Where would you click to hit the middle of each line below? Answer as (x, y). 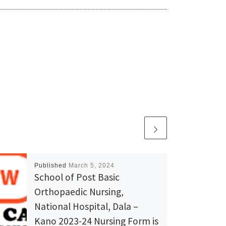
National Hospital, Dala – (86, 206)
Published (51, 165)
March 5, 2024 (91, 165)
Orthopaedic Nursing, (79, 191)
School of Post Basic (77, 177)
